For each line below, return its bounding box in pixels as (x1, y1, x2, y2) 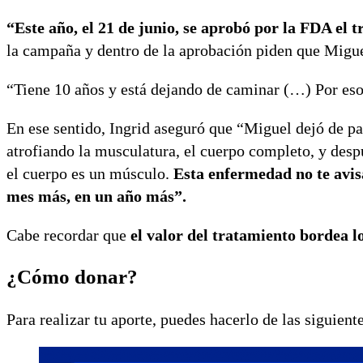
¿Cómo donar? (6, 266, 138, 288)
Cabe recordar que (6, 225, 130, 244)
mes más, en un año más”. (6, 186, 186, 205)
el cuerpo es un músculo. (6, 164, 169, 182)
